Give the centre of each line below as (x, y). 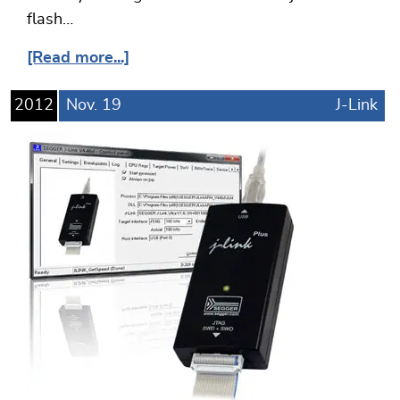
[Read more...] (78, 58)
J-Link (357, 106)
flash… (50, 20)
